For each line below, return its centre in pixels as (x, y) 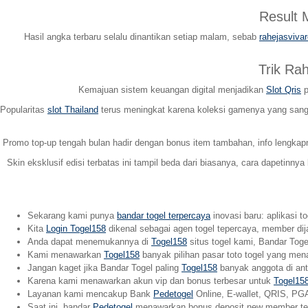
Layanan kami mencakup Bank (90, 294)
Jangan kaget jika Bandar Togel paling (104, 267)
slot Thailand (73, 109)
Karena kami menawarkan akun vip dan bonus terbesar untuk (151, 280)
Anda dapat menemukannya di (89, 241)
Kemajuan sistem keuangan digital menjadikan (172, 89)
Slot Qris (284, 89)
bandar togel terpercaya (164, 215)
